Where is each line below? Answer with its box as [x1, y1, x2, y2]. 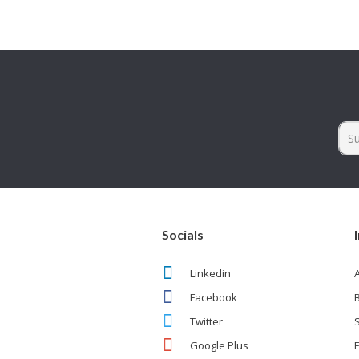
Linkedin [190, 265, 232, 280]
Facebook [190, 289, 238, 305]
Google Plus [190, 337, 249, 353]
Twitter [190, 313, 224, 329]
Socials [162, 226, 204, 242]
